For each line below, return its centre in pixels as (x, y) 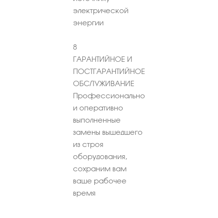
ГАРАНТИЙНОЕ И (103, 59)
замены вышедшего (108, 132)
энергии (88, 22)
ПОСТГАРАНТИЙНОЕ (109, 71)
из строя (88, 144)
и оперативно (98, 108)
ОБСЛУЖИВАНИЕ (104, 83)
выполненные (97, 120)
